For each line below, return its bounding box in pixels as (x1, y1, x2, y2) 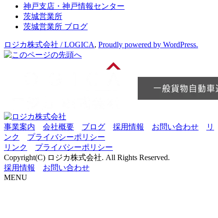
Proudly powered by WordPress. (98, 40, 198, 49)
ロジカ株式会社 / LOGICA (4, 40, 94, 49)
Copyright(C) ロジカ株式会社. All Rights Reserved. (4, 153, 170, 162)
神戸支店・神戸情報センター (23, 2, 125, 11)
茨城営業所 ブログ (23, 22, 88, 31)
